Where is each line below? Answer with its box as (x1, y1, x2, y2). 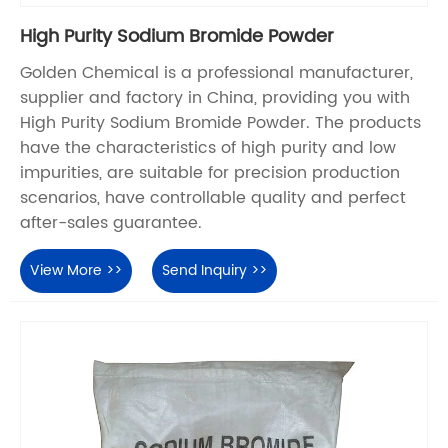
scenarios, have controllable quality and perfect (20, 185, 406, 212)
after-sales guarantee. (20, 210, 202, 237)
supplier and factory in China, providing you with (20, 85, 410, 112)
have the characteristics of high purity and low (20, 135, 396, 162)
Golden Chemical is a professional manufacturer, (20, 60, 413, 87)
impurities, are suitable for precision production (20, 160, 400, 187)
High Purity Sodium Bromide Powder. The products (20, 110, 421, 137)
